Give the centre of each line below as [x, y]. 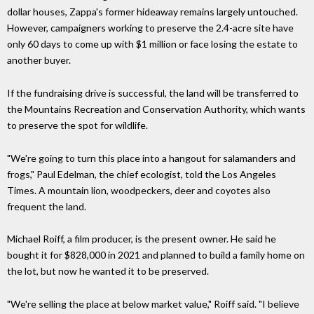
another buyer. [39, 60]
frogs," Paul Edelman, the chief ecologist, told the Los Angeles [142, 174]
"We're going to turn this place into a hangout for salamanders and [151, 158]
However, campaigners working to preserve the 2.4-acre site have [150, 27]
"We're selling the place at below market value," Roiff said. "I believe [153, 304]
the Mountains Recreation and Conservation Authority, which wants [156, 109]
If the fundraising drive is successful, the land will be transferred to [153, 93]
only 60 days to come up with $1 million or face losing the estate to [152, 43]
